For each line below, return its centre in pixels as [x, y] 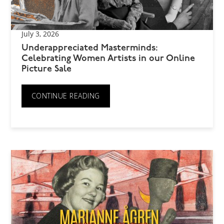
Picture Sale [46, 69]
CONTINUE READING [65, 96]
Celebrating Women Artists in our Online [108, 59]
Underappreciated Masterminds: [89, 48]
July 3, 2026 [40, 34]
